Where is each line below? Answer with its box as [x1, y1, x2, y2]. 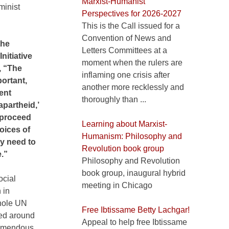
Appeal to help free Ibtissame [82, 218, 187, 227]
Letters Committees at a [82, 46, 167, 55]
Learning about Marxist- [82, 120, 167, 129]
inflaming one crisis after [82, 71, 170, 80]
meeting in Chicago [82, 181, 152, 190]
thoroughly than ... [82, 95, 146, 104]
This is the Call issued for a [82, 21, 180, 31]
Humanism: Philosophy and [82, 132, 182, 141]
